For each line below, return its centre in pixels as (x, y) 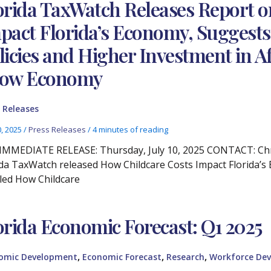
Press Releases (57, 130)
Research (185, 256)
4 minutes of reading (130, 130)
